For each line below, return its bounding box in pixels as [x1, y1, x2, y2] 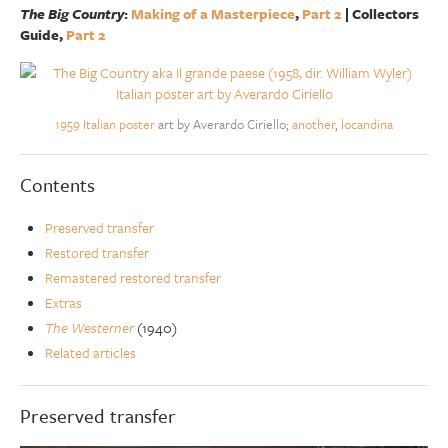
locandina [341, 114, 393, 134]
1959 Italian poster [55, 114, 155, 134]
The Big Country [20, 3, 124, 24]
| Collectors [342, 3, 419, 24]
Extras [45, 292, 82, 313]
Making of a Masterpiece [131, 3, 295, 24]
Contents [20, 171, 95, 198]
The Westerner [45, 317, 134, 338]
